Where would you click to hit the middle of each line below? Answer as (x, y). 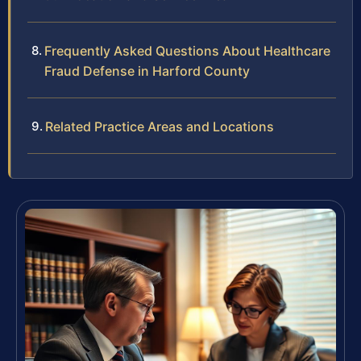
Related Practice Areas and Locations (160, 126)
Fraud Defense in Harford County (147, 71)
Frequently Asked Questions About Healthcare (187, 50)
